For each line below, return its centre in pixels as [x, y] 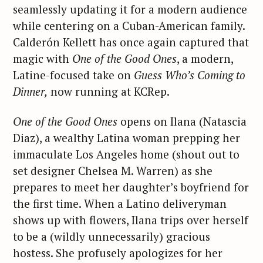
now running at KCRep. [109, 91]
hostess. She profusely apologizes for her [118, 252]
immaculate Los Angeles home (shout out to [126, 154]
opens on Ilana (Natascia [182, 121]
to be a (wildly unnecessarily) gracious [112, 236]
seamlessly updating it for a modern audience [130, 9]
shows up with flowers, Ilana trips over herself [131, 220]
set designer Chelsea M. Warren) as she [113, 170]
